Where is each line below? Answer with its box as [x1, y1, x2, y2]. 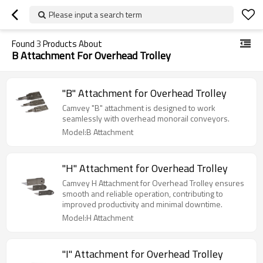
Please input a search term [49, 8, 142, 21]
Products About [41, 37, 102, 50]
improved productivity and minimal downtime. [62, 198, 222, 210]
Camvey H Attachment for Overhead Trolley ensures [62, 177, 244, 189]
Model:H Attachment [62, 211, 133, 224]
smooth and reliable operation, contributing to [62, 187, 223, 200]
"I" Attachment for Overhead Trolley [62, 246, 223, 262]
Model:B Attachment [62, 126, 133, 138]
